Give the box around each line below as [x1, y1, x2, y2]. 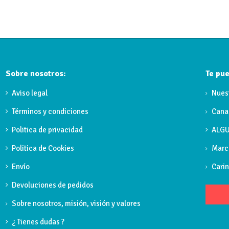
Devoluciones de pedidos [12, 180, 94, 190]
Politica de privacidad [12, 125, 83, 134]
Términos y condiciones [12, 106, 89, 116]
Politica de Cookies [12, 143, 75, 153]
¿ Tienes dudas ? [12, 217, 65, 226]
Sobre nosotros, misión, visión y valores [12, 198, 141, 208]
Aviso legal [12, 88, 48, 98]
